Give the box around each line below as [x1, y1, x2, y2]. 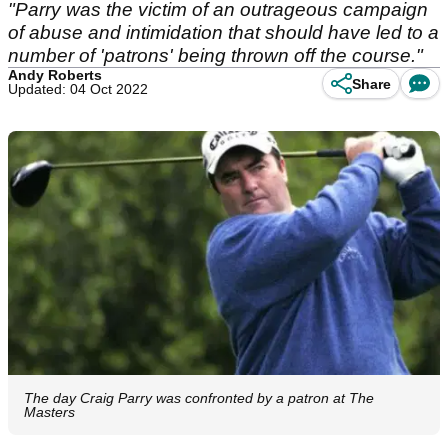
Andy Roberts [8, 67, 102, 83]
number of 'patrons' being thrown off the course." [8, 45, 423, 66]
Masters [24, 403, 75, 420]
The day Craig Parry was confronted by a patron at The [24, 389, 374, 406]
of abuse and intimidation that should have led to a [8, 22, 439, 43]
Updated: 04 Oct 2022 [8, 81, 148, 97]
